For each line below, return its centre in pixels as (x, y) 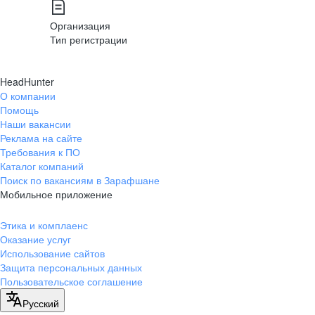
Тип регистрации (89, 39)
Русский (41, 303)
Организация (80, 25)
